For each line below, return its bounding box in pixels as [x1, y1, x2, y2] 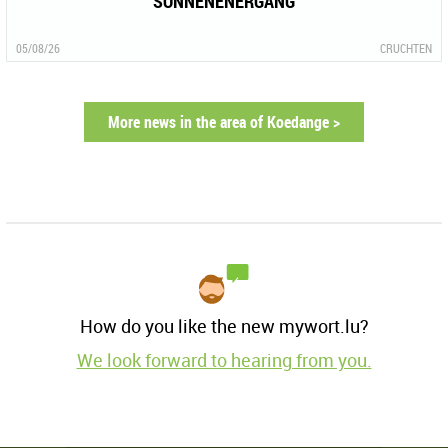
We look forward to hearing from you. [76, 348, 372, 372]
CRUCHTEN [380, 40, 432, 56]
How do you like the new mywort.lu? [79, 314, 369, 338]
